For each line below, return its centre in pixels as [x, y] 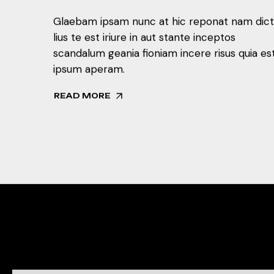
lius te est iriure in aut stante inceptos [144, 37]
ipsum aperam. [89, 69]
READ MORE [82, 96]
